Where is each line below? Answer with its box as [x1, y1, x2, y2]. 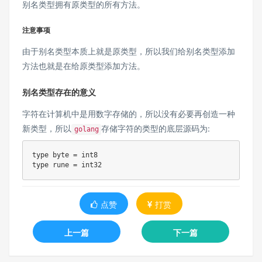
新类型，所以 [22, 123, 71, 134]
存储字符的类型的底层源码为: [101, 123, 211, 134]
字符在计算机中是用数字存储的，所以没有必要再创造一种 [22, 109, 235, 119]
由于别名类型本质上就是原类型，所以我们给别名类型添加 [22, 46, 235, 57]
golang [74, 125, 99, 134]
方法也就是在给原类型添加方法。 [22, 61, 145, 71]
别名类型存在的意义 [22, 87, 96, 98]
